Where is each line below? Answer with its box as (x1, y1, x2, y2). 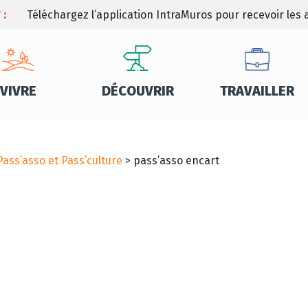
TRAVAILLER (220, 82, 294, 99)
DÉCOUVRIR (101, 82, 174, 99)
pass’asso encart (133, 153, 219, 167)
